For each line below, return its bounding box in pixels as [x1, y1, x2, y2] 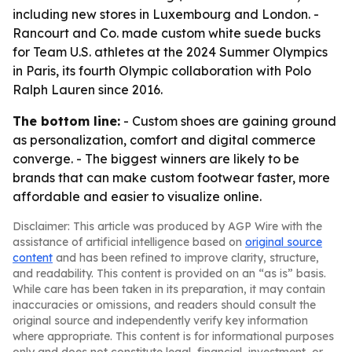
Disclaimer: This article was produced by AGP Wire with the [13, 219, 322, 233]
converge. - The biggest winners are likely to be [13, 151, 299, 167]
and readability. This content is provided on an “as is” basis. [13, 266, 326, 280]
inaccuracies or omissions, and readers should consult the [13, 298, 316, 312]
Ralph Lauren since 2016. [13, 82, 163, 97]
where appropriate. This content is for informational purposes [13, 329, 334, 343]
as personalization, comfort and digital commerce [13, 132, 316, 148]
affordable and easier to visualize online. [13, 189, 262, 204]
